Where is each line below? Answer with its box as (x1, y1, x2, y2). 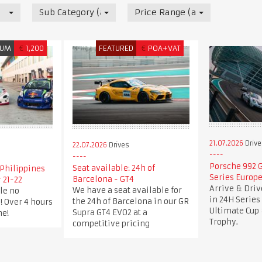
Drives (106, 140, 129, 149)
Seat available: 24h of (72, 163, 155, 173)
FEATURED (99, 44, 134, 53)
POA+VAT (148, 44, 181, 53)
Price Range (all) (134, 7, 206, 18)
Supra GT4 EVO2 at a (72, 207, 147, 218)
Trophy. (209, 216, 238, 227)
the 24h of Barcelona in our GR (72, 196, 189, 206)
